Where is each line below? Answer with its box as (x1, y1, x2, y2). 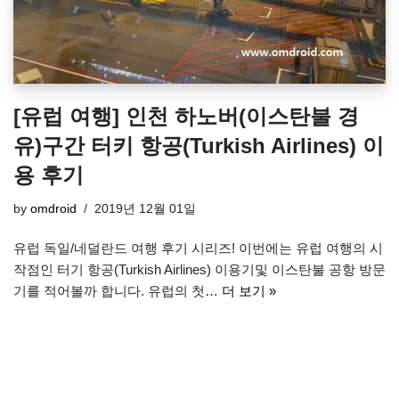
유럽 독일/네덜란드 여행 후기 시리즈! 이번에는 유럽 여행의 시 (13, 240, 383, 256)
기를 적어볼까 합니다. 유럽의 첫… (13, 283, 222, 299)
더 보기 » (222, 283, 276, 299)
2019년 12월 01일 (94, 202, 196, 216)
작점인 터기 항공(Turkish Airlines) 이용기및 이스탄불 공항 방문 (13, 262, 386, 278)
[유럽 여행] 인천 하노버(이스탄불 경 (13, 104, 359, 129)
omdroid (30, 202, 77, 216)
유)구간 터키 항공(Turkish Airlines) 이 (13, 134, 384, 159)
